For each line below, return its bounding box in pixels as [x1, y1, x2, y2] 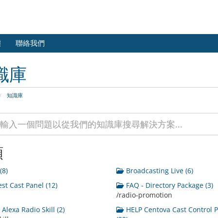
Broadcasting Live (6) [124, 166, 193, 175]
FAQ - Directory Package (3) [124, 181, 213, 190]
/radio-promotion [116, 190, 172, 200]
